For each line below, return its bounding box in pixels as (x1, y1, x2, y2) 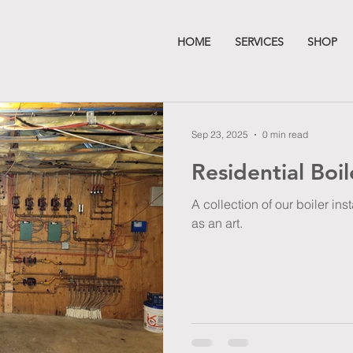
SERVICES (235, 35, 284, 49)
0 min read (262, 128, 308, 140)
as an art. (191, 214, 243, 231)
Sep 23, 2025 (191, 128, 248, 140)
